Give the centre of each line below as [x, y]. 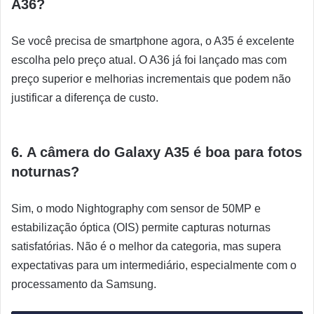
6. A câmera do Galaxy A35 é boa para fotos [157, 152]
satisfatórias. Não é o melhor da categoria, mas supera [146, 247]
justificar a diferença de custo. [85, 98]
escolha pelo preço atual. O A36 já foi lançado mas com [149, 60]
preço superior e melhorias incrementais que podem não [151, 79]
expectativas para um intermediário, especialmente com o [154, 266]
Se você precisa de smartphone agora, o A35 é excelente [153, 41]
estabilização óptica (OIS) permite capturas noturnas [141, 228]
